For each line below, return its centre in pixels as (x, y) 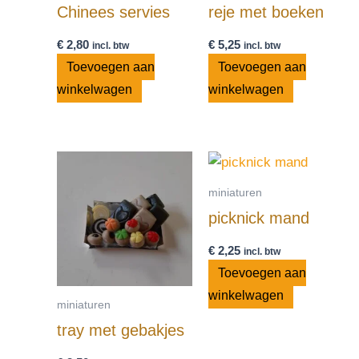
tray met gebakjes (121, 331)
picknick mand (258, 218)
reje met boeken (266, 12)
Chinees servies (113, 12)
